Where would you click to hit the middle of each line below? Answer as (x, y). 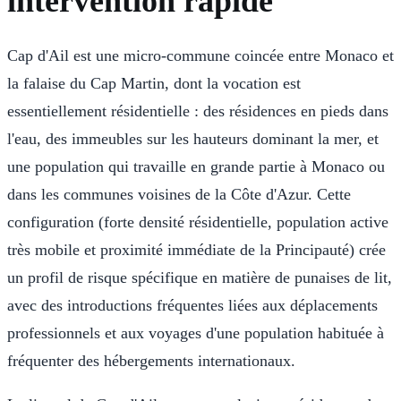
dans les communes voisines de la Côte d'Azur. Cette (179, 194)
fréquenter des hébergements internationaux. (151, 360)
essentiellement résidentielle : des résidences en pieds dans (198, 111)
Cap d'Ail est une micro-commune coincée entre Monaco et (200, 55)
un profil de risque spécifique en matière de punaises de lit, (200, 277)
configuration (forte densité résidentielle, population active (198, 222)
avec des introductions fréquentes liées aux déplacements (192, 305)
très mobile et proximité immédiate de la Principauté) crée (196, 249)
